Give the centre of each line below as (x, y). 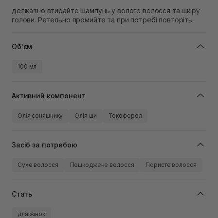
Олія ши (86, 116)
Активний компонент (49, 95)
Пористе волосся (171, 165)
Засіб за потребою (45, 145)
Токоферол (125, 116)
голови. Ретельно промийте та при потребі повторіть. (103, 20)
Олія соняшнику (40, 116)
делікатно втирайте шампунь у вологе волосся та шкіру (106, 11)
